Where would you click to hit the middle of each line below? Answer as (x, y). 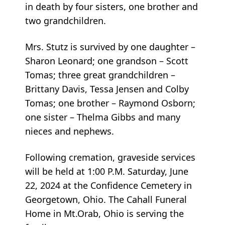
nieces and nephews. (70, 131)
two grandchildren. (66, 21)
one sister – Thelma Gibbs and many (103, 117)
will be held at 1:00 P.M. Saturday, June (107, 172)
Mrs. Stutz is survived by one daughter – (110, 47)
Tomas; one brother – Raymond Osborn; (110, 103)
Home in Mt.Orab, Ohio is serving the (104, 214)
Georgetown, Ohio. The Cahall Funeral (106, 200)
